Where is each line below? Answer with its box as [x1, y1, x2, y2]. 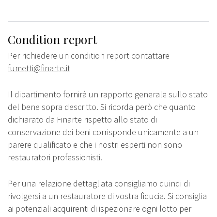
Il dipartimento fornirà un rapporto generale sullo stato [8, 89, 208, 100]
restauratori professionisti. [8, 152, 102, 163]
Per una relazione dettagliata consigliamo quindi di [8, 178, 190, 189]
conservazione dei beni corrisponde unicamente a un [8, 126, 199, 138]
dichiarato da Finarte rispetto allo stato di [8, 114, 157, 125]
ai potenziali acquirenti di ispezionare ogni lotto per [8, 203, 191, 215]
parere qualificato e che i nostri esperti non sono [8, 139, 182, 151]
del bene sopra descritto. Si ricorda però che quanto [8, 101, 196, 113]
